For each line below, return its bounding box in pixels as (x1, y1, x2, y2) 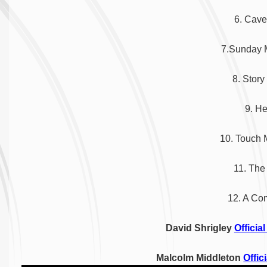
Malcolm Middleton (156, 253, 244, 263)
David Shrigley (165, 223, 234, 234)
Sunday (229, 44, 265, 55)
